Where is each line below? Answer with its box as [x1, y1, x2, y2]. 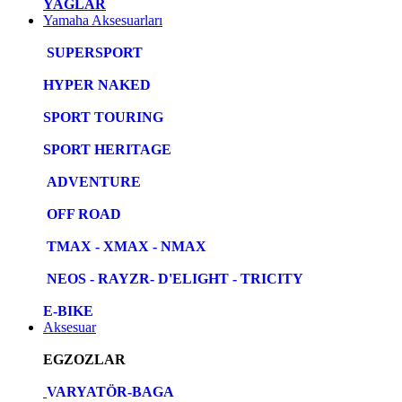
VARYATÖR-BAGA [47, 384, 174, 400]
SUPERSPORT [43, 45, 143, 61]
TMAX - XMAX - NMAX [43, 239, 206, 255]
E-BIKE [43, 303, 93, 319]
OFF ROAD [43, 206, 121, 223]
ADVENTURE [43, 174, 141, 190]
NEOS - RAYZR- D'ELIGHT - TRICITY [43, 271, 303, 287]
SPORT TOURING [43, 109, 163, 126]
